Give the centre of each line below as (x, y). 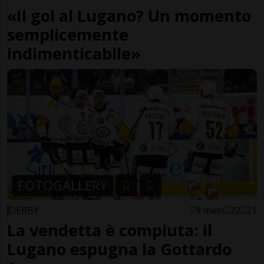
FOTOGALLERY (62, 185)
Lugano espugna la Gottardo (119, 249)
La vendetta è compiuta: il (110, 230)
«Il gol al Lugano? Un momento (129, 15)
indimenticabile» (74, 53)
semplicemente (68, 34)
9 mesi (210, 211)
